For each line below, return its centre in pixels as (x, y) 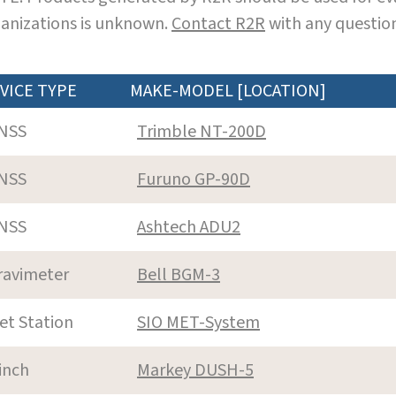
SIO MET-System (198, 322)
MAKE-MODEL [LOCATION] (228, 91)
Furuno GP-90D (194, 179)
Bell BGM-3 (179, 274)
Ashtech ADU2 (189, 227)
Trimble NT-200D (202, 131)
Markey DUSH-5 (195, 370)
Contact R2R (218, 23)
